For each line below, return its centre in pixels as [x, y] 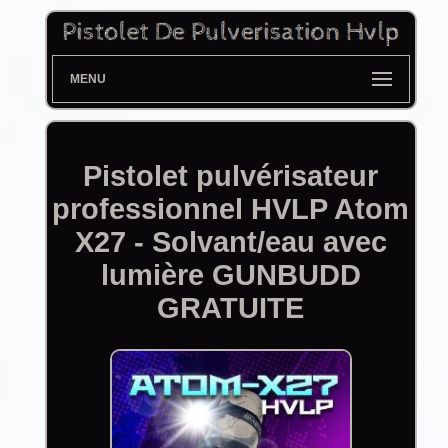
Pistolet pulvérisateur [231, 175]
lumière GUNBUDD [230, 274]
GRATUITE [231, 307]
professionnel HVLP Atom [231, 208]
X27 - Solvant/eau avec [230, 241]
